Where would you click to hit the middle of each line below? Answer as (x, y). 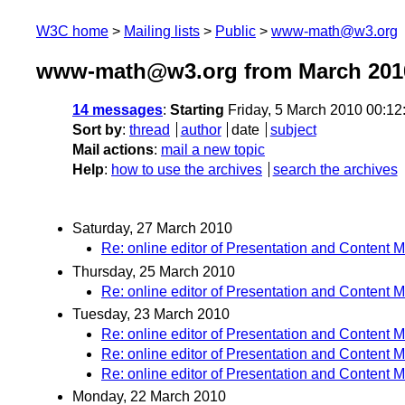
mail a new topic (213, 150)
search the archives (335, 170)
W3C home (72, 31)
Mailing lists (162, 31)
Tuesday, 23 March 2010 (151, 314)
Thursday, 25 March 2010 (154, 271)
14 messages (118, 110)
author (201, 130)
